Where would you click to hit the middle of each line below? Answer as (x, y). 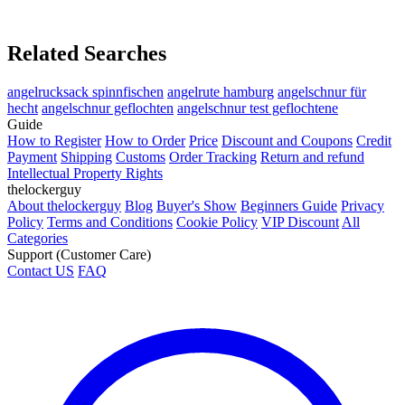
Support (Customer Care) (79, 254)
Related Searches (87, 54)
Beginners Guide (289, 205)
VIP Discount (300, 221)
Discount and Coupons (287, 140)
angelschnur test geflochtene (258, 108)
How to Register (54, 140)
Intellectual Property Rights (85, 173)
